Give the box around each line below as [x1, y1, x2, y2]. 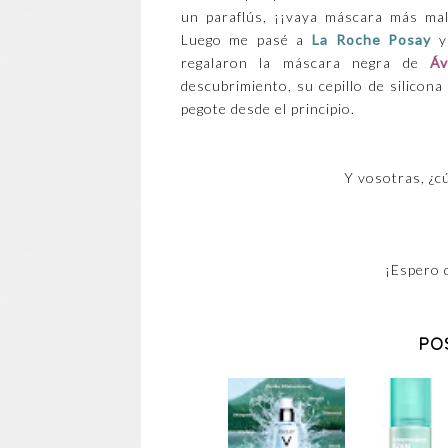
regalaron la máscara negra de [180, 54, 431, 72]
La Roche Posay [311, 31, 432, 49]
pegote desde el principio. [180, 100, 355, 118]
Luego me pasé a [180, 31, 312, 49]
